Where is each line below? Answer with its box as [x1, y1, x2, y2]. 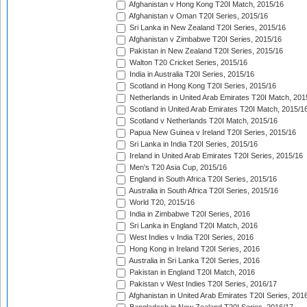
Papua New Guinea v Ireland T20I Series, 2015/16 [127, 128, 296, 137]
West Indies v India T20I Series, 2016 [127, 233, 254, 242]
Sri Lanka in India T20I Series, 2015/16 [127, 140, 258, 149]
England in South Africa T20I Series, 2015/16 [127, 175, 277, 184]
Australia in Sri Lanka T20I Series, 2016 [127, 256, 260, 265]
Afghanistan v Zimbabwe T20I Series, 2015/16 [127, 35, 282, 44]
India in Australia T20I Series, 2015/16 [127, 70, 254, 79]
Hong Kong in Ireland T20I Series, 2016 [127, 245, 260, 254]
